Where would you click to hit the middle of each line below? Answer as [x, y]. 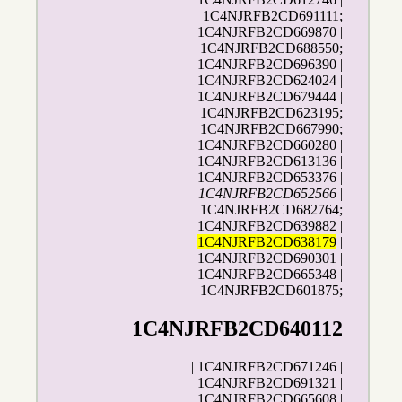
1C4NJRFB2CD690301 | [271, 258]
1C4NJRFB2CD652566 [268, 194]
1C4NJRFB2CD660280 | [271, 145]
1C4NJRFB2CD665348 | [271, 275]
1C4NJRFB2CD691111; [273, 16]
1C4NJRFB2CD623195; [272, 113]
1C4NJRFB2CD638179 [267, 242]
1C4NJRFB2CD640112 [238, 329]
